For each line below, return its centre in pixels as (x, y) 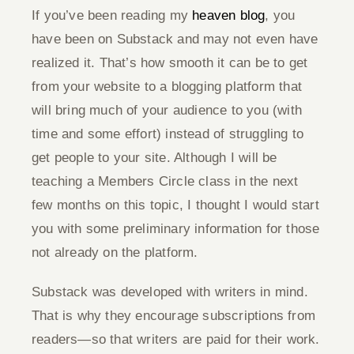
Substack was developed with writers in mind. (170, 292)
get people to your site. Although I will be (154, 158)
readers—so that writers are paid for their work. (176, 339)
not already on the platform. (115, 252)
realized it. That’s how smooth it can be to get (170, 63)
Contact (177, 75)
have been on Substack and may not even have (175, 39)
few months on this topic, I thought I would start (175, 205)
